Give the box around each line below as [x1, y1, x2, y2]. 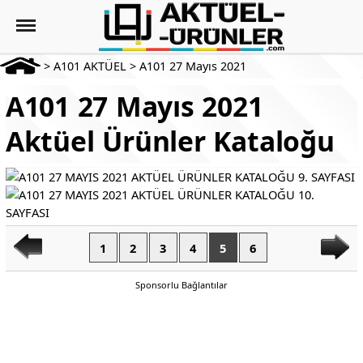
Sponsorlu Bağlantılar [135, 279, 228, 291]
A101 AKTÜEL [53, 58, 126, 74]
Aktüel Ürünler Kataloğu [5, 122, 335, 160]
